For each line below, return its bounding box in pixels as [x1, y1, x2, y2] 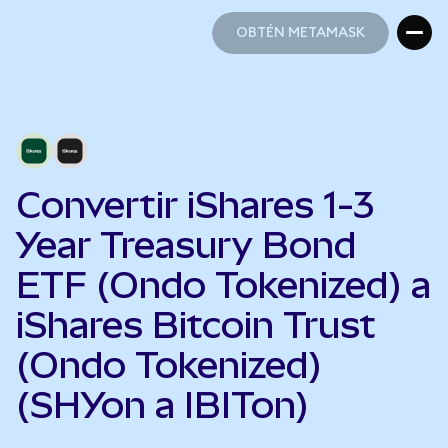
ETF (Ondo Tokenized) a [16, 264, 431, 306]
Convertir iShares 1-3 [16, 184, 375, 226]
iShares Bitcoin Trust [16, 304, 376, 346]
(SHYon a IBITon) [16, 384, 309, 426]
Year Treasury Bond [16, 224, 356, 266]
